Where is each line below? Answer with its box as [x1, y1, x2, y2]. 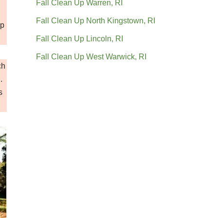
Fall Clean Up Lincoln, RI [36, 34, 123, 43]
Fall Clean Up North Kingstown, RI [36, 16, 155, 25]
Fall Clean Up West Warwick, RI [36, 52, 146, 61]
